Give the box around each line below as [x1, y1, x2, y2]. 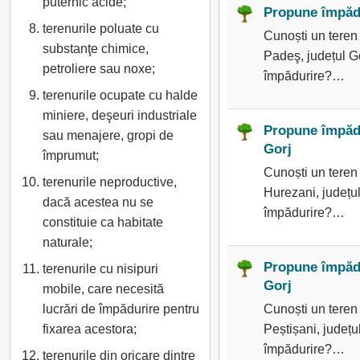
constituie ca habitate [43, 215, 163, 229]
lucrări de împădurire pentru [43, 302, 199, 316]
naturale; [43, 235, 92, 249]
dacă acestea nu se [43, 195, 153, 209]
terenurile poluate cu [43, 22, 159, 35]
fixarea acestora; [43, 322, 137, 336]
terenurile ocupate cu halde [43, 88, 198, 102]
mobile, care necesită [43, 282, 164, 296]
